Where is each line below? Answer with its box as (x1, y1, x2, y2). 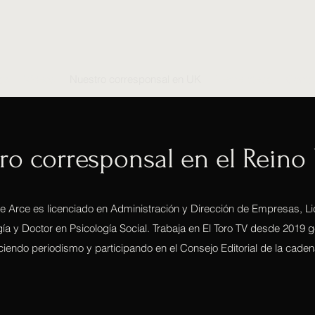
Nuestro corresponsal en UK (70, 72, 201, 86)
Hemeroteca (215, 72, 272, 86)
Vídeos (24, 72, 56, 86)
